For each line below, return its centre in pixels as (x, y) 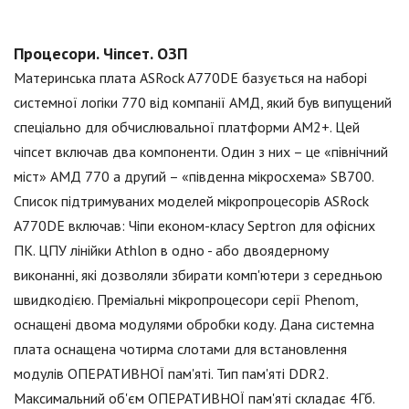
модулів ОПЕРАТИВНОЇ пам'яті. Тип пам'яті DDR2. (171, 374)
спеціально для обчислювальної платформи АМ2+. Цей (187, 127)
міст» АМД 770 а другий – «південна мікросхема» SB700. (194, 177)
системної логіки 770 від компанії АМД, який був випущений (203, 103)
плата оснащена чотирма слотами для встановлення (180, 349)
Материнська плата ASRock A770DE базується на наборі (190, 78)
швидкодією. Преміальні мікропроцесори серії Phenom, (186, 300)
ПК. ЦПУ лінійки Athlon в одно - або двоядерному (171, 251)
